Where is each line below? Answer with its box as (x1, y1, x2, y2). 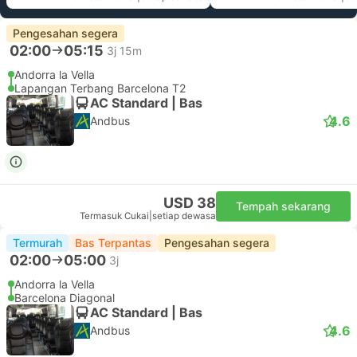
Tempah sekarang (236, 199, 331, 213)
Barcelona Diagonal (14, 291, 115, 304)
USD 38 (163, 194, 216, 211)
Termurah (13, 236, 62, 249)
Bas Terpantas (75, 236, 151, 249)
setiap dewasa (152, 210, 216, 222)
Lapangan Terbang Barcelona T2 (14, 81, 186, 95)
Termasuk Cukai (80, 210, 149, 222)
